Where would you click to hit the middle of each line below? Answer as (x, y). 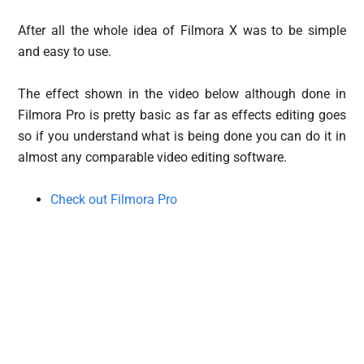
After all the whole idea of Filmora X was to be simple (182, 30)
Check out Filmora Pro (114, 199)
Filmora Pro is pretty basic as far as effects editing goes (182, 115)
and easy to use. (65, 51)
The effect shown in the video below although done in (182, 93)
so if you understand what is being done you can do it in (182, 136)
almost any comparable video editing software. (153, 157)
